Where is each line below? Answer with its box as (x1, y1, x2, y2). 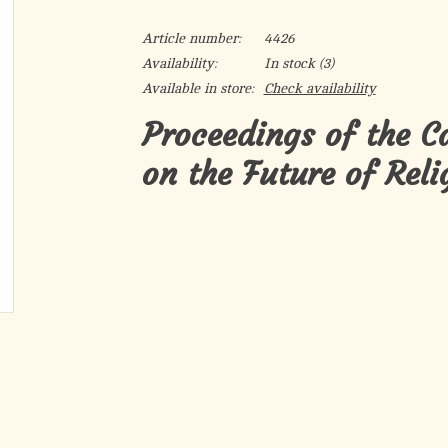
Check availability (263, 81, 376, 96)
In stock (263, 56, 315, 71)
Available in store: (141, 81, 254, 96)
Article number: (141, 31, 241, 46)
